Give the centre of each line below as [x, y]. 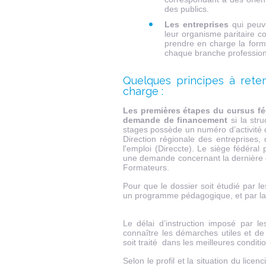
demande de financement [175, 120]
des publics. [187, 9]
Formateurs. [146, 167]
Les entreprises [197, 24]
